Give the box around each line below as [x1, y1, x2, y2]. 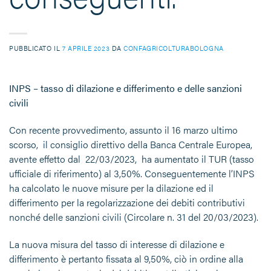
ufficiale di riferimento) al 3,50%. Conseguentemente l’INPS [9, 166, 255, 180]
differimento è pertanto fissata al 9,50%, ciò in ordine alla [9, 251, 243, 266]
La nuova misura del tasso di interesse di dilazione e [9, 237, 224, 251]
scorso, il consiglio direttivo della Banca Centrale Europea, [9, 137, 252, 151]
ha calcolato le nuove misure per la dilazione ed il [9, 180, 214, 195]
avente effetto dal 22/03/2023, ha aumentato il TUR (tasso [9, 151, 254, 166]
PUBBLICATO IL [9, 42, 62, 53]
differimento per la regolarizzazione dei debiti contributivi [9, 195, 245, 209]
